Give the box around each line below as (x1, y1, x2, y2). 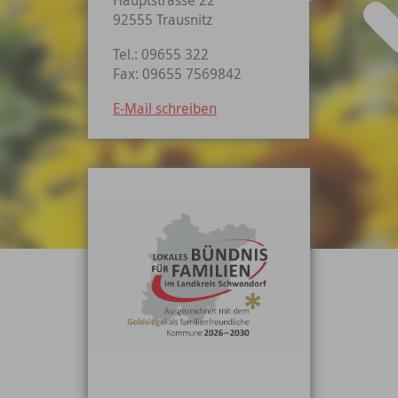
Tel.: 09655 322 (112, 44, 209, 64)
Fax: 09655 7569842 (112, 63, 242, 84)
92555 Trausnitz (112, 9, 212, 29)
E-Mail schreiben (112, 98, 217, 118)
